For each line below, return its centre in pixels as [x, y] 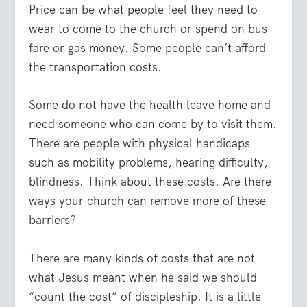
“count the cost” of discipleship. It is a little [145, 296]
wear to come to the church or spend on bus [148, 29]
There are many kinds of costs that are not [142, 258]
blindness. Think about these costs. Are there [150, 182]
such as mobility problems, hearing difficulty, [149, 163]
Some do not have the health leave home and [150, 105]
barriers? [53, 220]
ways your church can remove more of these [148, 201]
